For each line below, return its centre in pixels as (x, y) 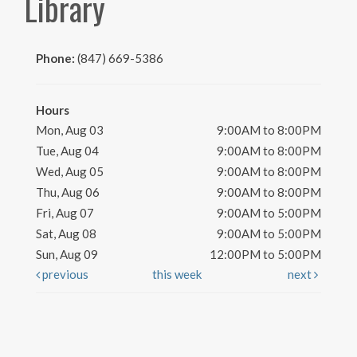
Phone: (57, 59)
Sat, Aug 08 (66, 234)
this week (177, 275)
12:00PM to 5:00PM (265, 255)
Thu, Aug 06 (68, 192)
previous (64, 275)
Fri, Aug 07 (65, 213)
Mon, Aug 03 (70, 130)
